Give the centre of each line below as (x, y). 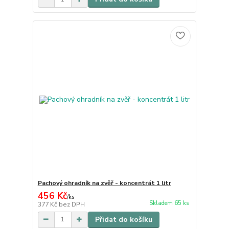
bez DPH (72, 204)
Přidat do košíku (123, 219)
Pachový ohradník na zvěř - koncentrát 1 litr (104, 183)
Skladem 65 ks (169, 203)
